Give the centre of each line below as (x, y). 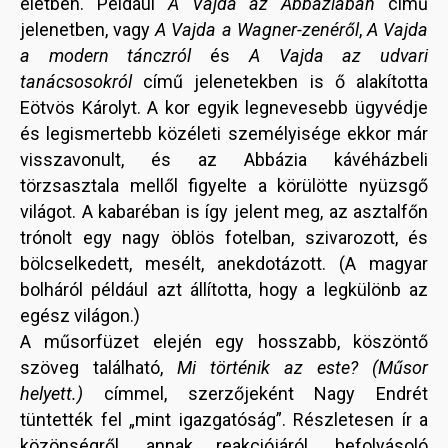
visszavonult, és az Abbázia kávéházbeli (224, 160)
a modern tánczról (115, 56)
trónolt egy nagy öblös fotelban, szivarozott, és (224, 238)
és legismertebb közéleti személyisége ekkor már (224, 134)
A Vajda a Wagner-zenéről (257, 30)
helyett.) (51, 394)
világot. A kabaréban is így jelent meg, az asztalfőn (224, 212)
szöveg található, (98, 368)
